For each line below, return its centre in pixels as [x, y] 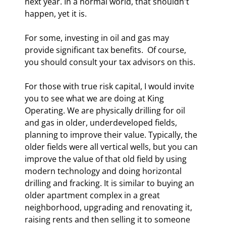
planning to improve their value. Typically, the [112, 134]
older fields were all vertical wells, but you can [112, 147]
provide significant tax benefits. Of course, [106, 50]
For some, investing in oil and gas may [98, 38]
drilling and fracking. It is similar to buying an [110, 183]
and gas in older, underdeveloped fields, [102, 122]
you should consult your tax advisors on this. [110, 62]
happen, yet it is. [56, 13]
